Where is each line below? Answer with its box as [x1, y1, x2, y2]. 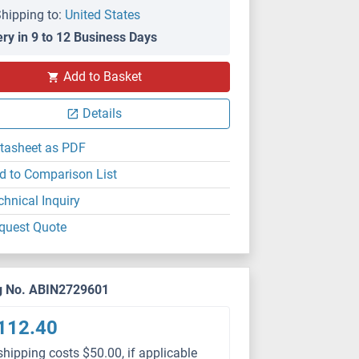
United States [65, 7, 141, 22]
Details [83, 106, 123, 121]
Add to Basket [63, 69, 142, 84]
